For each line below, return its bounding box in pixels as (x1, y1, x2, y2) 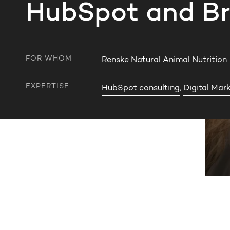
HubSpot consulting (102, 84, 180, 92)
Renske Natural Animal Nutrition (102, 56, 227, 64)
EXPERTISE (26, 83, 70, 90)
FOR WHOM (26, 55, 72, 63)
